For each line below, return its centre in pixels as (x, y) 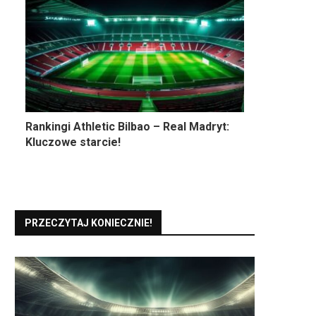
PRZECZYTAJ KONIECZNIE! (89, 223)
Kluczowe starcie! (73, 142)
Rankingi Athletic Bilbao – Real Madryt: (127, 127)
